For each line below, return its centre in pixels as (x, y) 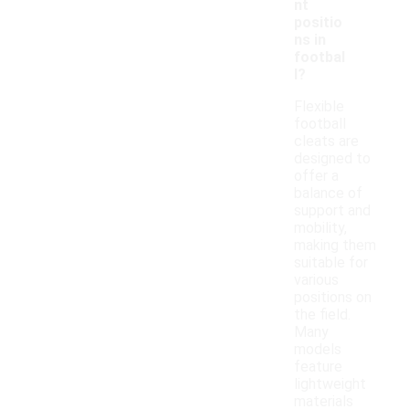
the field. (322, 315)
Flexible (319, 107)
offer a (316, 176)
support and (332, 211)
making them (335, 246)
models (318, 350)
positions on (333, 298)
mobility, (320, 228)
